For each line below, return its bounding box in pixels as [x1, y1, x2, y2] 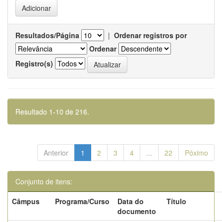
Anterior [44, 148, 68, 158]
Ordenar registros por [114, 30, 187, 40]
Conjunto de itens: [15, 176, 72, 186]
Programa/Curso [55, 196, 110, 206]
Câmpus [12, 196, 40, 206]
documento [117, 206, 156, 216]
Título [166, 196, 186, 206]
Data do [117, 196, 144, 206]
